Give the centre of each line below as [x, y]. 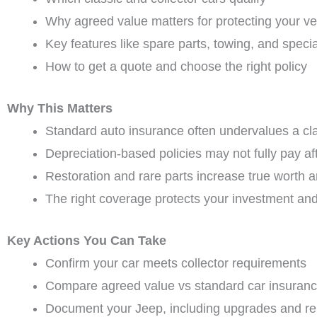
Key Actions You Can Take [87, 241]
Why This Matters [60, 109]
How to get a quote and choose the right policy [176, 67]
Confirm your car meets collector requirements [176, 264]
